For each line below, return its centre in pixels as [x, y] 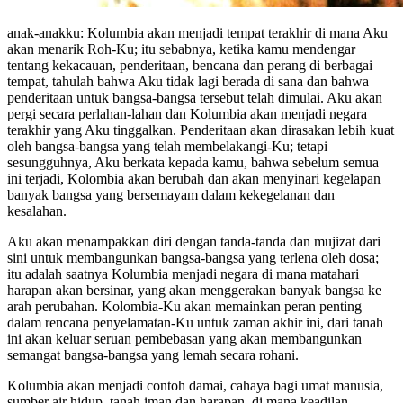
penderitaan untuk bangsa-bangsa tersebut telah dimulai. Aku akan [195, 97]
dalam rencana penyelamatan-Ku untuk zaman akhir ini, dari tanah [195, 322]
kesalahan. [37, 210]
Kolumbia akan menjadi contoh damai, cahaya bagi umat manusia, [195, 385]
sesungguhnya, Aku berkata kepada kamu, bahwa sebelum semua [193, 162]
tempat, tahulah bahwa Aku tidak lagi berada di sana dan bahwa [188, 81]
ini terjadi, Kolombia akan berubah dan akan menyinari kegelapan [194, 178]
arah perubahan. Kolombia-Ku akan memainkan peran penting [184, 306]
